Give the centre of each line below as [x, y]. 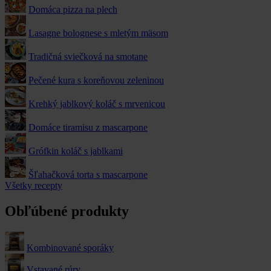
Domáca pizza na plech [73, 10]
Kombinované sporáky [70, 247]
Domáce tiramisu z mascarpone [88, 128]
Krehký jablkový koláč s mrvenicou [97, 104]
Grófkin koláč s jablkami [76, 151]
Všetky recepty [34, 186]
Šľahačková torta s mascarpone [88, 175]
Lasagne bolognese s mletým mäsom [98, 33]
